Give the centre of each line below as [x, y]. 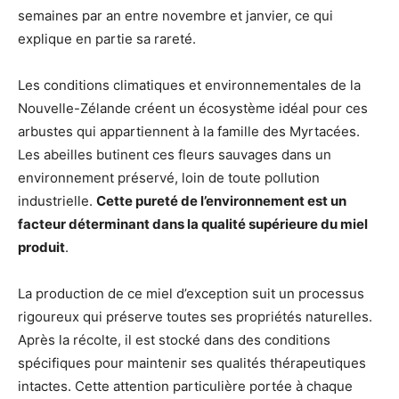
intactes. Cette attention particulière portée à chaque [185, 386]
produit [41, 247]
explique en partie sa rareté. [107, 39]
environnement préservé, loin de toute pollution [169, 178]
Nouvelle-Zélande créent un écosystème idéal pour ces [193, 108]
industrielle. [57, 201]
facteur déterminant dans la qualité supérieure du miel [193, 224]
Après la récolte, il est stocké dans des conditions [174, 340]
